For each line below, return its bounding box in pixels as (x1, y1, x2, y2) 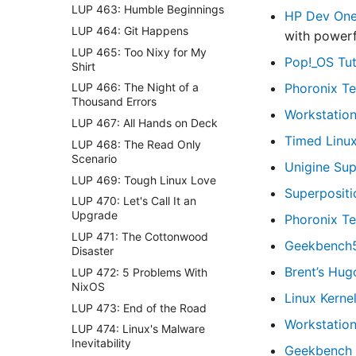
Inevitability (72, 336, 131, 350)
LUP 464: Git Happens (72, 23, 188, 37)
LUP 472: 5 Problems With (72, 265, 207, 279)
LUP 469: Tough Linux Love (72, 172, 216, 187)
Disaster (72, 244, 114, 257)
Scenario (72, 151, 117, 165)
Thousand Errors (72, 95, 157, 109)
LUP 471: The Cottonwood (72, 230, 208, 243)
